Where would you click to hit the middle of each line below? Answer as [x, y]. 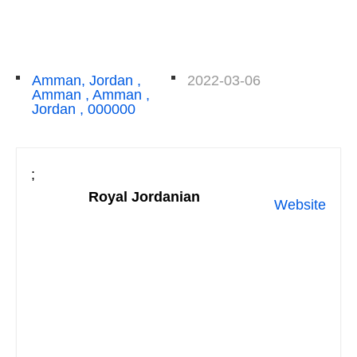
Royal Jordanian [144, 196]
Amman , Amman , [91, 94]
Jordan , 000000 [84, 109]
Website [300, 204]
